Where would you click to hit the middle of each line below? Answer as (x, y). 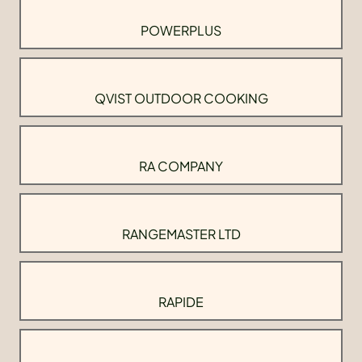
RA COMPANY (181, 166)
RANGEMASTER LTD (181, 234)
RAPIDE (181, 302)
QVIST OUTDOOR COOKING (181, 99)
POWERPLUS (181, 31)
